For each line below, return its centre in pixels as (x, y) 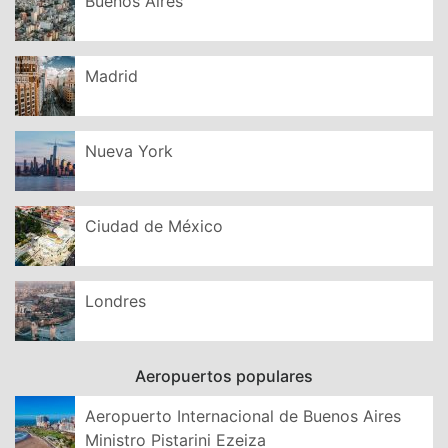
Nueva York (129, 150)
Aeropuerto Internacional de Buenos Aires (243, 415)
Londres (115, 300)
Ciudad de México (154, 225)
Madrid (111, 75)
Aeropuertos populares (224, 375)
